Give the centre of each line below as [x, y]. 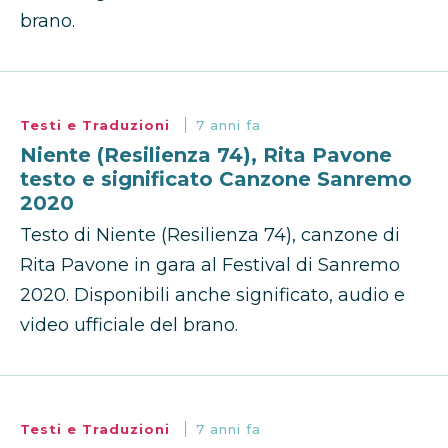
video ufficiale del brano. [129, 325]
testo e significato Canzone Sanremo [216, 179]
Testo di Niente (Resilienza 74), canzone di [210, 235]
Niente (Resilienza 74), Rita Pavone [206, 155]
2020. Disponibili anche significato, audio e [212, 295]
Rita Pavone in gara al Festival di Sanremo [210, 265]
